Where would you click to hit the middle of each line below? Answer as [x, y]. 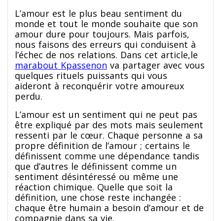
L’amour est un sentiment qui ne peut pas [106, 114]
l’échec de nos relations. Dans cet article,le [106, 55]
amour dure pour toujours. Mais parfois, [102, 34]
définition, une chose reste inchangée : [98, 197]
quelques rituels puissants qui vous [91, 75]
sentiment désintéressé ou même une [96, 176]
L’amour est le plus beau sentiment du [98, 13]
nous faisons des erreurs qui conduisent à [105, 44]
